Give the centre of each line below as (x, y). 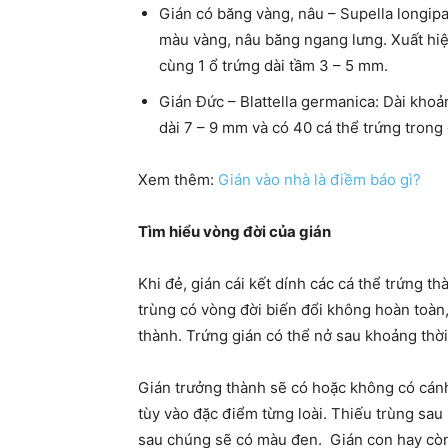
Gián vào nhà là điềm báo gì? (319, 179)
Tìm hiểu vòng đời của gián (234, 231)
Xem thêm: (178, 179)
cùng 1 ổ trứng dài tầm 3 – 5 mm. (273, 65)
